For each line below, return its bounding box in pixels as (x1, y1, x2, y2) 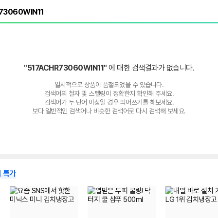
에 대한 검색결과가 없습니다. (109, 63, 194, 73)
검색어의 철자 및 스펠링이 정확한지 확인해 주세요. (44, 90, 174, 97)
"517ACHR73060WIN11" (24, 63, 109, 73)
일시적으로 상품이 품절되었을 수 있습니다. (54, 81, 164, 89)
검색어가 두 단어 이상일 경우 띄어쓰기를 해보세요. (44, 98, 174, 106)
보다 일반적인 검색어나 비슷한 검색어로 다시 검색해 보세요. (32, 107, 186, 115)
